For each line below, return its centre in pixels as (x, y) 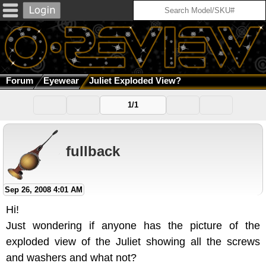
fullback (93, 151)
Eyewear (61, 81)
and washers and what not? (71, 258)
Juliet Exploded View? (135, 81)
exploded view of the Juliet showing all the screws (133, 242)
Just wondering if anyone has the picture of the (133, 226)
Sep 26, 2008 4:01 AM (44, 190)
